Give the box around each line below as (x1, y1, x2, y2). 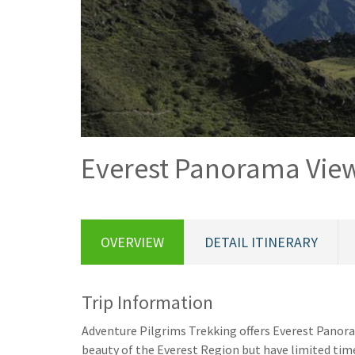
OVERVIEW (101, 233, 164, 252)
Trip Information (82, 290, 213, 315)
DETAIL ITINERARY (204, 233, 318, 252)
